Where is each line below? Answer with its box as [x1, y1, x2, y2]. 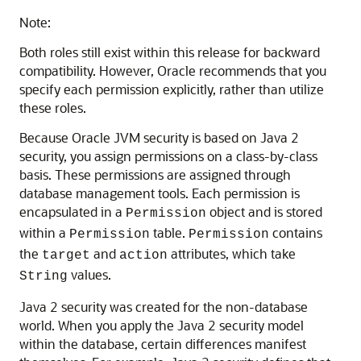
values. [68, 266, 111, 283]
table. [150, 224, 189, 241]
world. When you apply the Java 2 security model [19, 317, 304, 334]
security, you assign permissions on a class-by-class [19, 147, 317, 164]
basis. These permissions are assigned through [19, 166, 291, 183]
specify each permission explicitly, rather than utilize [19, 81, 324, 98]
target [42, 248, 90, 263]
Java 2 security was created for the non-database [19, 298, 308, 315]
